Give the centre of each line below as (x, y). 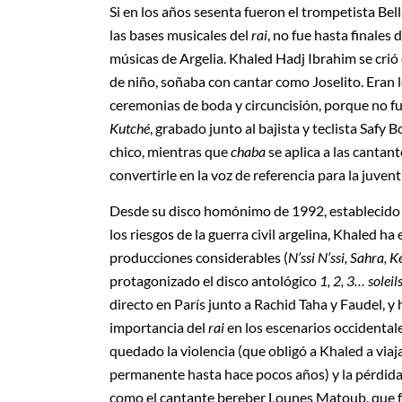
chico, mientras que (170, 151)
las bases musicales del (180, 34)
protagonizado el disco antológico (214, 280)
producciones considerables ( (199, 257)
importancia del (159, 327)
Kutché (130, 127)
